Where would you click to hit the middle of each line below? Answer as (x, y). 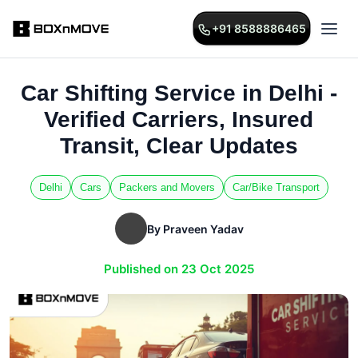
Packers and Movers (167, 187)
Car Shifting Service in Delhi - (179, 93)
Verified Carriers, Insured (179, 119)
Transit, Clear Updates (179, 146)
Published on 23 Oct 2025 (179, 269)
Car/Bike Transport (276, 187)
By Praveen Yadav (195, 229)
